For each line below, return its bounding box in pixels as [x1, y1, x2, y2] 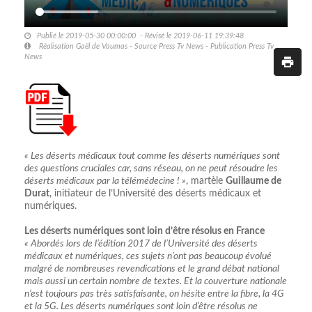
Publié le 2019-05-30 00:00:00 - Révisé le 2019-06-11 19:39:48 [37, 31, 244, 40]
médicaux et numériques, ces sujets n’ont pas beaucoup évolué [24, 251, 272, 261]
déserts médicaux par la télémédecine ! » [24, 175, 186, 186]
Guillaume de [226, 175, 281, 186]
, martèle [186, 175, 226, 186]
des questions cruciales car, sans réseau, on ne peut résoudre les [24, 163, 278, 173]
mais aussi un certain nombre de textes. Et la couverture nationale [24, 276, 287, 286]
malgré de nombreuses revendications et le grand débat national [24, 263, 279, 274]
